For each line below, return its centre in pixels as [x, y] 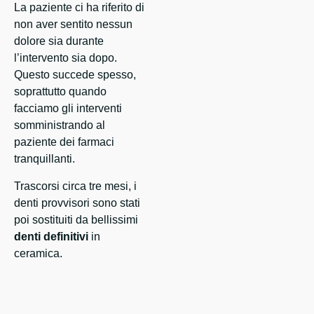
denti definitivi [51, 237]
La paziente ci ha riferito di [79, 8]
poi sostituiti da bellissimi [76, 220]
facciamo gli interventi [68, 109]
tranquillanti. [45, 159]
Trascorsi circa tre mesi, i [75, 186]
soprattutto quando [60, 92]
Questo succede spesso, [75, 75]
